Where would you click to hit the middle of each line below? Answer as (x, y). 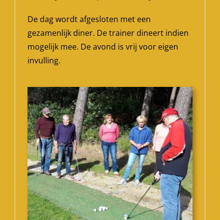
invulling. (44, 60)
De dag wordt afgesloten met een (89, 19)
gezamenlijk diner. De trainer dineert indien (108, 33)
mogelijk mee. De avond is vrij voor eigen (103, 46)
